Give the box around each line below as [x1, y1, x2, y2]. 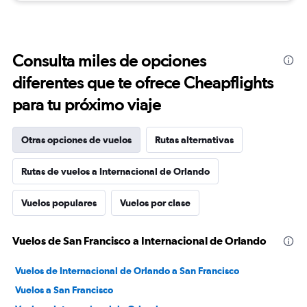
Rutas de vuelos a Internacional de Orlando [21, 166, 210, 177]
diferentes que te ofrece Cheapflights [12, 73, 273, 93]
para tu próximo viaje [12, 95, 161, 114]
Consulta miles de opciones [12, 51, 206, 71]
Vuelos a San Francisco [15, 284, 113, 295]
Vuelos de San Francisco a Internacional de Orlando [12, 234, 267, 247]
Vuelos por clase [120, 197, 191, 208]
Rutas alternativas [155, 134, 234, 145]
